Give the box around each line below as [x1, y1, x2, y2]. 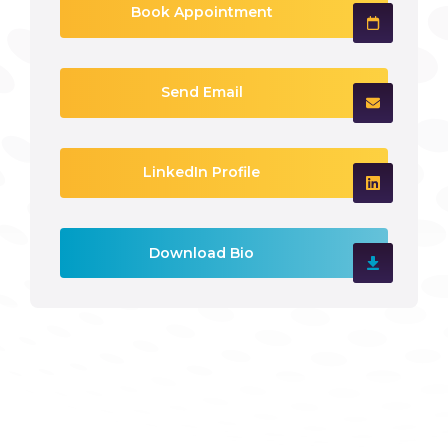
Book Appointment [130, 3, 273, 22]
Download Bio [149, 243, 254, 262]
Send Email [160, 83, 243, 102]
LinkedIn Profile [143, 163, 260, 182]
